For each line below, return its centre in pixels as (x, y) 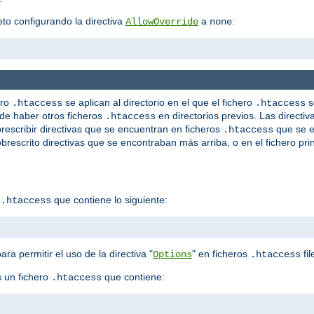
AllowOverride (162, 22)
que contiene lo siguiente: (109, 199)
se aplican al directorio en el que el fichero (159, 102)
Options (172, 254)
